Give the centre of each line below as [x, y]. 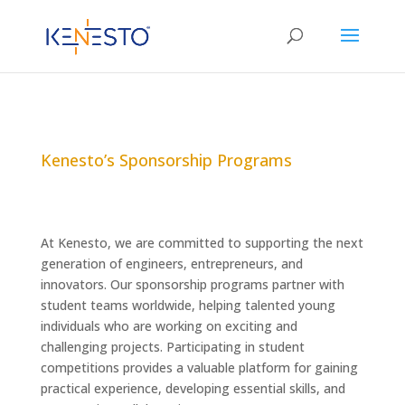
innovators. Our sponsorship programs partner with [192, 284]
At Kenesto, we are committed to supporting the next [202, 243]
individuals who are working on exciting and [169, 326]
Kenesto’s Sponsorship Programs [166, 160]
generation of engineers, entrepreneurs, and [171, 264]
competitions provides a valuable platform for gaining [199, 367]
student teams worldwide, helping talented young [188, 305]
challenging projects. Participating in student [172, 347]
